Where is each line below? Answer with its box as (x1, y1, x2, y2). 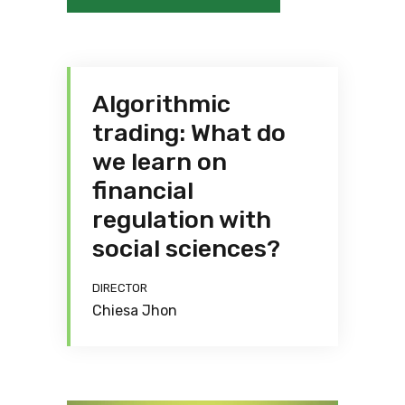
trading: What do (92, 118, 286, 148)
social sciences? (92, 234, 280, 264)
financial (92, 176, 193, 206)
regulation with (92, 205, 271, 235)
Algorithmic (92, 89, 231, 119)
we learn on (92, 147, 227, 177)
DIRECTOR (92, 281, 147, 296)
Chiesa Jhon (92, 302, 177, 320)
